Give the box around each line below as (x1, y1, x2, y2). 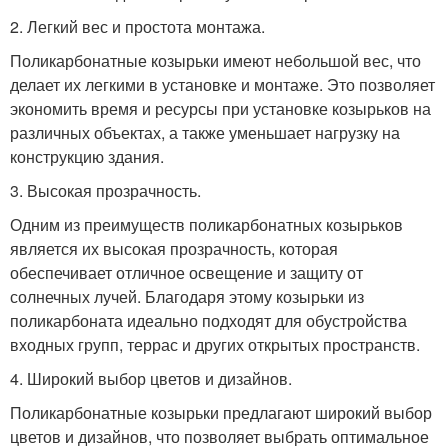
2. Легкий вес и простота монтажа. (10, 14, 265, 38)
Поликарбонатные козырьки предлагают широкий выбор (10, 400, 432, 424)
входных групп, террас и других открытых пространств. (10, 332, 420, 356)
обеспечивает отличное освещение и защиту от (10, 260, 363, 284)
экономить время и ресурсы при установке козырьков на (10, 96, 431, 120)
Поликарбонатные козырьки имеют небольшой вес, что (10, 48, 421, 72)
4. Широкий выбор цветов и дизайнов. (10, 366, 292, 390)
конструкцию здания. (10, 144, 164, 168)
